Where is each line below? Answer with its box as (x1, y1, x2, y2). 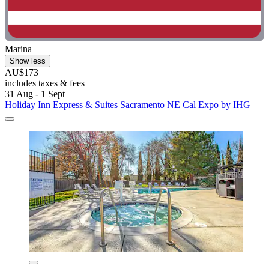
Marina (5, 44, 32, 55)
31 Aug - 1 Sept (5, 89, 65, 100)
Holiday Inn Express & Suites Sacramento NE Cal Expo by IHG (5, 100, 250, 110)
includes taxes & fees (5, 78, 85, 89)
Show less (10, 56, 46, 66)
